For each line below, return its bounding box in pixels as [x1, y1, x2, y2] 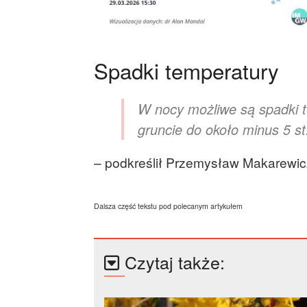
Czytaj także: [125, 249, 225, 275]
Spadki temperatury [94, 55, 279, 86]
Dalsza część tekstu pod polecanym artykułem [94, 200, 243, 211]
